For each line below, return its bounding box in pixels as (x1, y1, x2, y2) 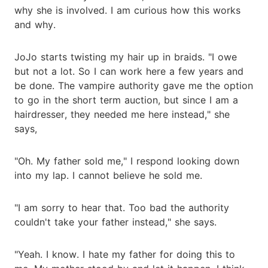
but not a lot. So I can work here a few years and (14, 65, 243, 77)
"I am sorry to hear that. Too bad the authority (14, 201, 229, 214)
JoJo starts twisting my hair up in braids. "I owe (14, 50, 237, 63)
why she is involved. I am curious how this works (14, 4, 240, 16)
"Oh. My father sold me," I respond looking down (14, 154, 239, 167)
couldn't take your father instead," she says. (14, 215, 217, 228)
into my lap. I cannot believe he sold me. (14, 169, 202, 181)
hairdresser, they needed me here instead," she (14, 108, 230, 120)
